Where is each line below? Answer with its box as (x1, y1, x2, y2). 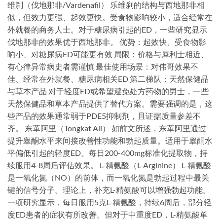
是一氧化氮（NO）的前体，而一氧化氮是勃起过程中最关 (7, 173, 209, 183)
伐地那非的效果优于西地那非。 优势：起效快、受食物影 (7, 37, 206, 47)
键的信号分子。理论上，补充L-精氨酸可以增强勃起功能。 (7, 185, 211, 195)
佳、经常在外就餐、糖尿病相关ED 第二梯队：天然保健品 (7, 74, 209, 84)
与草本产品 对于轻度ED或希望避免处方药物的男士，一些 (7, 86, 209, 96)
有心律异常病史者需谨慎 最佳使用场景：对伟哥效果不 (7, 62, 198, 72)
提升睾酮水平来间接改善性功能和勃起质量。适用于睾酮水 (7, 136, 213, 146)
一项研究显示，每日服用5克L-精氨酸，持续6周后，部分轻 (7, 197, 212, 207)
